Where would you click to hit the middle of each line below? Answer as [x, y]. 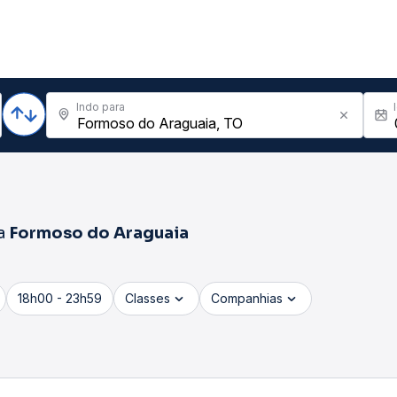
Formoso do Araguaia [99, 233]
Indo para [101, 107]
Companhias [247, 298]
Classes [148, 298]
